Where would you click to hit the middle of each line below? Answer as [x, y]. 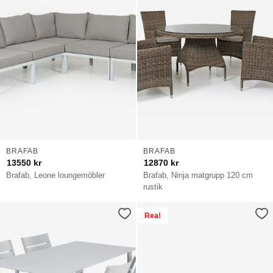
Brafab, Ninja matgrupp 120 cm [198, 175]
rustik [153, 186]
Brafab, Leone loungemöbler [56, 175]
